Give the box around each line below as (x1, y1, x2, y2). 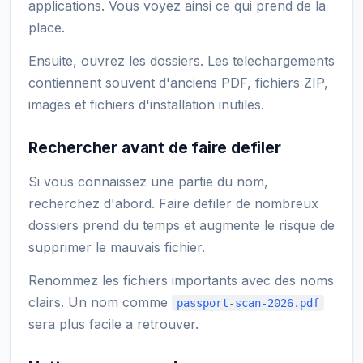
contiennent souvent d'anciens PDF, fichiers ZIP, (28, 74, 328, 91)
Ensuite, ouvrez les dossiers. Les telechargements (28, 52, 335, 69)
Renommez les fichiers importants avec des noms (28, 271, 334, 288)
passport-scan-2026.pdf (177, 296, 319, 310)
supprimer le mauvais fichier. (28, 238, 205, 255)
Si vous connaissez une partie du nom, (28, 173, 268, 190)
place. (28, 19, 65, 36)
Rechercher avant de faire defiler (28, 137, 281, 157)
